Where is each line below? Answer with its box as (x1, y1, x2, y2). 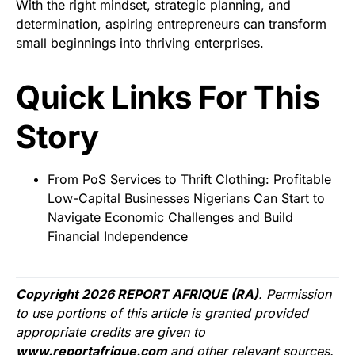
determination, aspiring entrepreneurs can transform (16, 15, 326, 32)
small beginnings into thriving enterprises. (16, 34, 264, 51)
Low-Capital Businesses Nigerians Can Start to (48, 189, 325, 206)
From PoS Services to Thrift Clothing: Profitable (48, 170, 331, 187)
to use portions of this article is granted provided (16, 304, 308, 321)
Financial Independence (48, 227, 188, 244)
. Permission (258, 285, 331, 302)
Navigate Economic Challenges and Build (48, 208, 293, 225)
